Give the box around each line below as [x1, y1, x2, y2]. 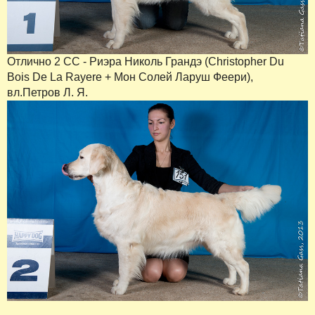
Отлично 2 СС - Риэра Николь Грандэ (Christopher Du [7, 55, 284, 67]
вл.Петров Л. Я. [7, 86, 88, 98]
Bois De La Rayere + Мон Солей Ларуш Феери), [7, 70, 253, 83]
